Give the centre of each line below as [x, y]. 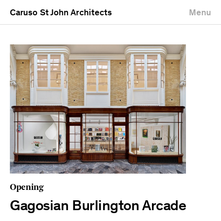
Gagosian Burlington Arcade [98, 207]
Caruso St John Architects [61, 13]
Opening [27, 188]
